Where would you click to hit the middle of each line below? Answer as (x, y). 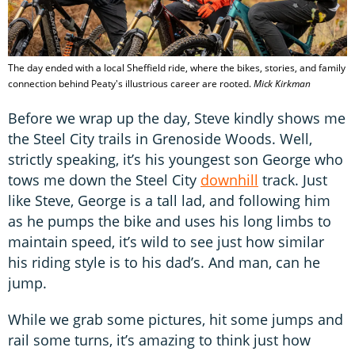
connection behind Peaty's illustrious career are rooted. (131, 83)
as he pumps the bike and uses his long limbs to (170, 221)
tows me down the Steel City (104, 179)
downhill (229, 179)
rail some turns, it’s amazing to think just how (159, 340)
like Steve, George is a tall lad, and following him (169, 200)
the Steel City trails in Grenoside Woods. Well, (160, 138)
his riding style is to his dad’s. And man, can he (164, 262)
